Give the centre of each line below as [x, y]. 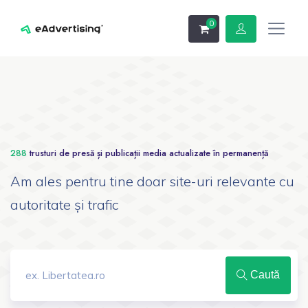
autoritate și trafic [65, 204]
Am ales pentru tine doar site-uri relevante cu [152, 181]
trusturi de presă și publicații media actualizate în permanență [147, 153]
